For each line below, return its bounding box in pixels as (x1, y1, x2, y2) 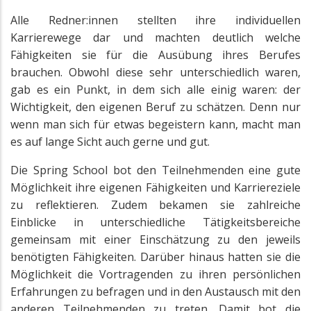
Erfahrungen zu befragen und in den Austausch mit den (10, 284, 301, 300)
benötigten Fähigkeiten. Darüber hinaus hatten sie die (10, 249, 301, 265)
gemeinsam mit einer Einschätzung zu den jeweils (10, 232, 301, 248)
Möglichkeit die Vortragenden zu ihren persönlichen (10, 267, 301, 283)
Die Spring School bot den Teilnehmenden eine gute (10, 162, 301, 178)
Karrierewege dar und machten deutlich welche (10, 30, 301, 46)
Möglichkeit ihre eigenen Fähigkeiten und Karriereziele (10, 180, 301, 196)
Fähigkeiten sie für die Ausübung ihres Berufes (10, 47, 301, 63)
